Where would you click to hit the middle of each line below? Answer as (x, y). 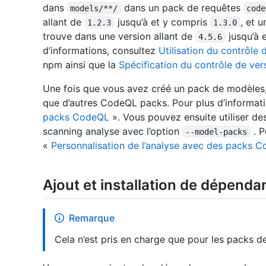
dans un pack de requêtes (182, 7)
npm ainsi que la (81, 64)
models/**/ (94, 8)
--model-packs (216, 132)
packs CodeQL (76, 117)
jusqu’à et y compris (162, 22)
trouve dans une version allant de (119, 36)
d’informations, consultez (101, 50)
